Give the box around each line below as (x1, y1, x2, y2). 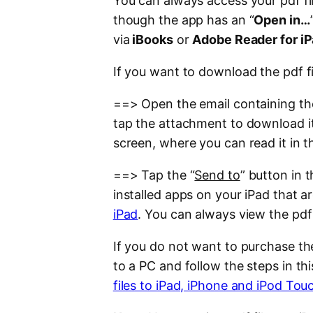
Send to (194, 168, 240, 183)
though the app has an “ (112, 13, 254, 28)
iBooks (129, 32, 173, 48)
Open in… (254, 13, 310, 28)
